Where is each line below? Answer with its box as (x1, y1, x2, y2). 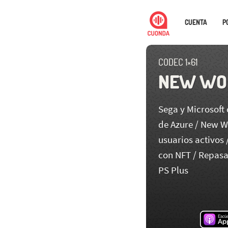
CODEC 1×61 (158, 56, 197, 68)
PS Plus (158, 164, 188, 177)
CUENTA (185, 18, 208, 26)
